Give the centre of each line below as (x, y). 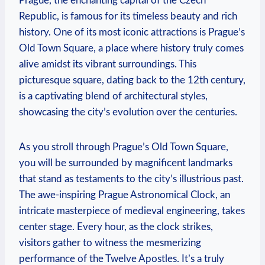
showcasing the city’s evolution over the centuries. (128, 112)
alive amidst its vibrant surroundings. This (108, 64)
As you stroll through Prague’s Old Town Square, (124, 147)
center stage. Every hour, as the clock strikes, (116, 227)
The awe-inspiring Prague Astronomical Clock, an (125, 195)
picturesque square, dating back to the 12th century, (132, 80)
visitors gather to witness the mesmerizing (110, 243)
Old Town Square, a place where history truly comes (131, 48)
